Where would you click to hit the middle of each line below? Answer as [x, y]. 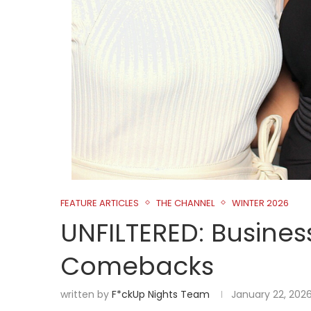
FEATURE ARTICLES [100, 203]
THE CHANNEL [185, 203]
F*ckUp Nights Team [161, 294]
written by [86, 294]
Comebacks [137, 266]
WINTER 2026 [260, 203]
